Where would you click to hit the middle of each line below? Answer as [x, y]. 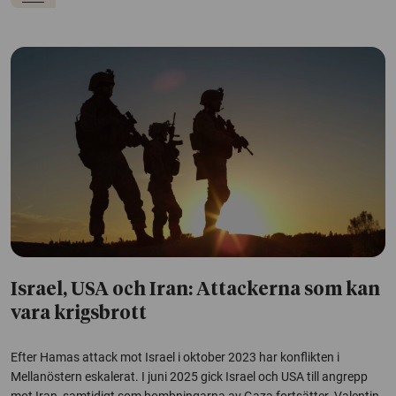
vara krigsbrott [79, 315]
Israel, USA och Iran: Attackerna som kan [195, 291]
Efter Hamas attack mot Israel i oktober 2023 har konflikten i [175, 358]
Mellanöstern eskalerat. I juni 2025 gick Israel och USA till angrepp [189, 377]
